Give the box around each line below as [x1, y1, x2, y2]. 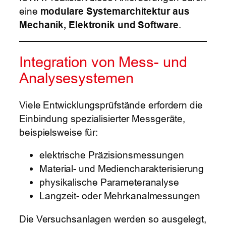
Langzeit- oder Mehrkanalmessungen [39, 190, 200, 202]
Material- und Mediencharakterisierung [39, 163, 204, 175]
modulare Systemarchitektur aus [40, 5, 190, 17]
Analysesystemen [19, 70, 134, 87]
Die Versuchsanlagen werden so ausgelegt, [19, 213, 206, 224]
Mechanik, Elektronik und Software [19, 19, 179, 30]
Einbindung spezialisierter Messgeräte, [19, 112, 186, 124]
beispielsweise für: [19, 126, 98, 138]
